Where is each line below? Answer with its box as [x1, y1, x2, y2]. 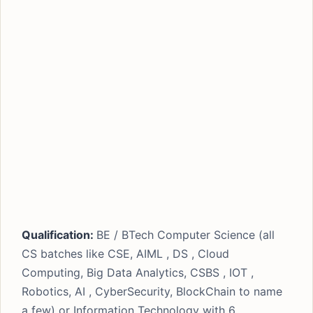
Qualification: [22, 228, 96, 242]
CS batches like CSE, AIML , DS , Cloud [22, 247, 229, 261]
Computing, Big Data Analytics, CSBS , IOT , [22, 265, 254, 279]
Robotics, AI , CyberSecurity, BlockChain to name [22, 284, 282, 298]
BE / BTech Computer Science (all [96, 228, 275, 242]
